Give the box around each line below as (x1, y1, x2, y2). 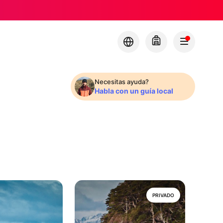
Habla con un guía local (95, 87, 173, 95)
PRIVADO (152, 192, 174, 198)
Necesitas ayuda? (95, 78, 149, 86)
